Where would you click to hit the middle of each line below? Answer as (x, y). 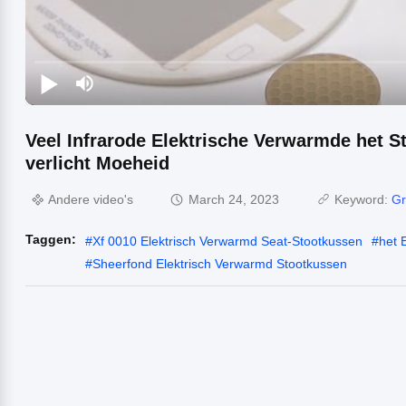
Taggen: (51, 239)
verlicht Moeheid (97, 163)
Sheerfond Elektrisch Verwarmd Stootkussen (220, 263)
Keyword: (363, 200)
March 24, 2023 (234, 200)
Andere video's (91, 200)
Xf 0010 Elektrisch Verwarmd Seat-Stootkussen (227, 241)
